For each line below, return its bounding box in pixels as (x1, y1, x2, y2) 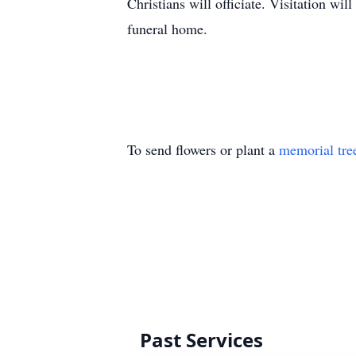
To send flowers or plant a (127, 140, 279, 159)
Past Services (140, 327, 263, 353)
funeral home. (127, 19, 207, 38)
